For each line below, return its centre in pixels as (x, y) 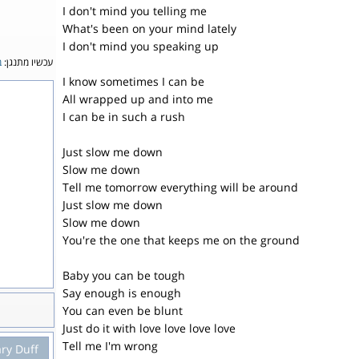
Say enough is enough (122, 293)
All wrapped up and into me (138, 99)
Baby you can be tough (124, 275)
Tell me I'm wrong (110, 346)
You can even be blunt (123, 311)
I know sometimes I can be (133, 81)
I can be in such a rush (124, 117)
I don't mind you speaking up (141, 46)
